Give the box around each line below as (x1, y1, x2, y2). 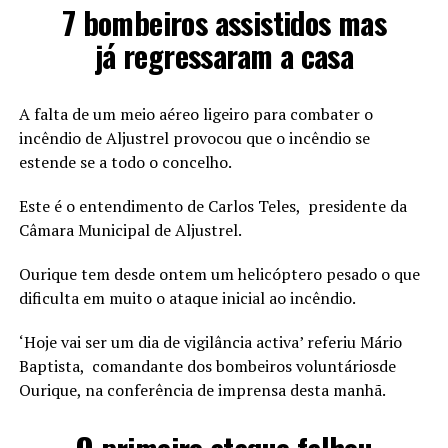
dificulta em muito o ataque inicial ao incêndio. (18, 286, 356, 309)
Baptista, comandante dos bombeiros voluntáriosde (18, 354, 396, 377)
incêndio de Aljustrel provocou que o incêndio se (18, 126, 370, 149)
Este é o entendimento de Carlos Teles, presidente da (18, 194, 407, 217)
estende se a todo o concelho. (18, 150, 232, 173)
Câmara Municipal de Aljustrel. (18, 218, 242, 241)
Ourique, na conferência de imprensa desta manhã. (18, 378, 386, 401)
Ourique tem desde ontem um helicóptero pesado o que (18, 262, 420, 285)
